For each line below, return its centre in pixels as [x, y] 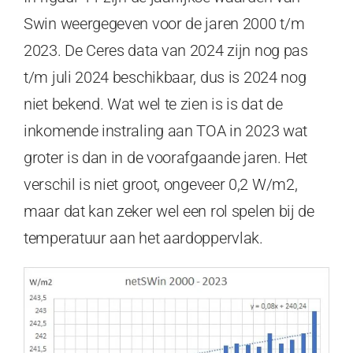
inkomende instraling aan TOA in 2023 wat [166, 130]
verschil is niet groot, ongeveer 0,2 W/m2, [161, 184]
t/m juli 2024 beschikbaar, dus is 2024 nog [165, 77]
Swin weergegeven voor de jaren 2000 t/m [164, 23]
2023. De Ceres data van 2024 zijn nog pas [166, 50]
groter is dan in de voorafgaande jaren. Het [166, 157]
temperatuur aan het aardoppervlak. [143, 238]
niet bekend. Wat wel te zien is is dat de [153, 104]
